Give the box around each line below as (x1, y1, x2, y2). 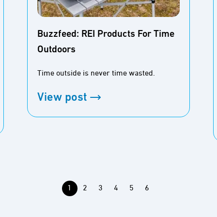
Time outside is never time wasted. (37, 69, 155, 77)
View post (37, 92, 87, 104)
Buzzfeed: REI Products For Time (37, 29, 174, 39)
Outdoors (37, 45, 76, 55)
